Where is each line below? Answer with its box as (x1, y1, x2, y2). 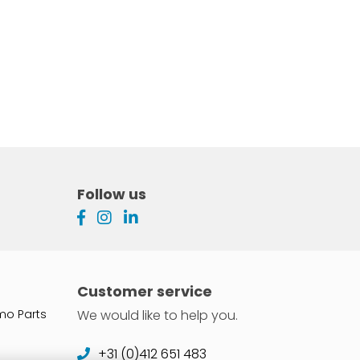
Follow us (77, 183, 146, 204)
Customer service (77, 280, 212, 301)
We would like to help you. (77, 305, 238, 325)
